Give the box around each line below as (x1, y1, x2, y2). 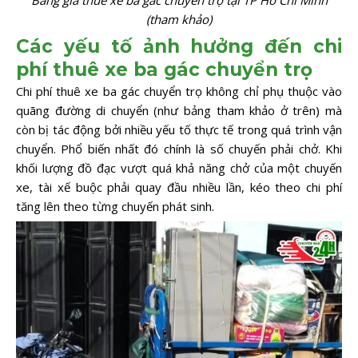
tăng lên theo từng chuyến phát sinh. (16, 197, 214, 214)
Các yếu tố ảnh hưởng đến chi (16, 34, 342, 58)
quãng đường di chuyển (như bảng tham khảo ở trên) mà (16, 101, 342, 118)
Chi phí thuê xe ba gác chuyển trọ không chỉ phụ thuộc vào (16, 82, 342, 99)
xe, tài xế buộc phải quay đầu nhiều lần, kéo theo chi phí (16, 178, 342, 195)
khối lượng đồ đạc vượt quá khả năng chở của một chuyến (16, 159, 342, 176)
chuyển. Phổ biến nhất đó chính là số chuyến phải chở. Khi (16, 140, 342, 157)
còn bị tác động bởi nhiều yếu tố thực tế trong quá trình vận (16, 121, 342, 137)
